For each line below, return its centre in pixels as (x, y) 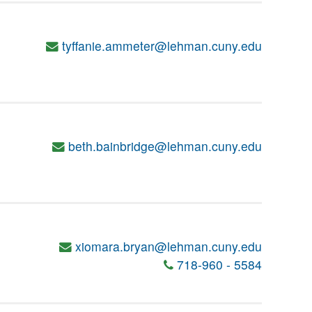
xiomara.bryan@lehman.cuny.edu (169, 246)
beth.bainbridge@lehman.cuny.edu (165, 146)
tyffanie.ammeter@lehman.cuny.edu (162, 46)
